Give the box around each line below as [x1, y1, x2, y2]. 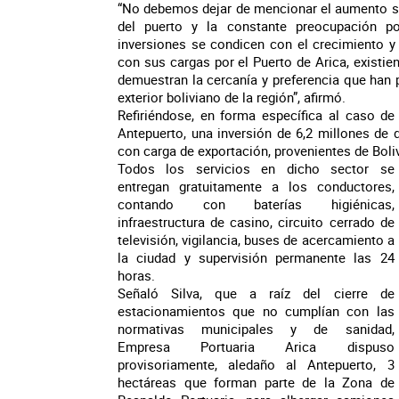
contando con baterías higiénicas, [118, 195, 395, 213]
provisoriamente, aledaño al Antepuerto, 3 [118, 355, 395, 373]
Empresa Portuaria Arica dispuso [118, 338, 395, 355]
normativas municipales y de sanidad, [118, 320, 395, 338]
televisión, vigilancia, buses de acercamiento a [118, 231, 395, 248]
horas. [118, 266, 155, 284]
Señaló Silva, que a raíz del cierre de [118, 284, 395, 302]
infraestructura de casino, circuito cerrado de [118, 213, 395, 231]
